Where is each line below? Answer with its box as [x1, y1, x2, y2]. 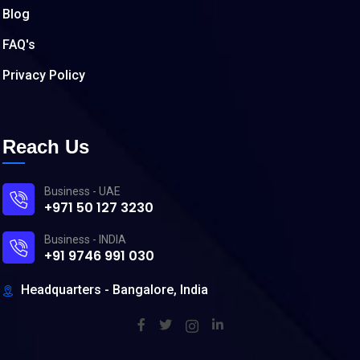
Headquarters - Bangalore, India [20, 282, 208, 298]
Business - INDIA [44, 232, 126, 246]
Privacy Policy [2, 67, 85, 84]
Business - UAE [44, 184, 121, 198]
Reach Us [2, 136, 89, 158]
